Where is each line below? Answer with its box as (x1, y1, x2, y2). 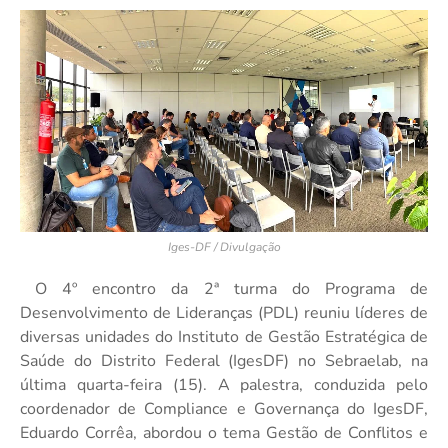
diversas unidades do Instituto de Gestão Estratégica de (20, 326, 428, 348)
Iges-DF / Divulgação (167, 239, 281, 255)
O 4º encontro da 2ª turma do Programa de (35, 278, 429, 300)
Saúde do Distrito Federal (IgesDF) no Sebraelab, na (20, 350, 428, 372)
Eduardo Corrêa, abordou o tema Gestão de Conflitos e (20, 422, 428, 444)
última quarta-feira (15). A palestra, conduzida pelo (20, 374, 428, 396)
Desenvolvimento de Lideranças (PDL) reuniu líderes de (20, 302, 428, 324)
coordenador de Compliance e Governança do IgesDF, (20, 398, 428, 420)
